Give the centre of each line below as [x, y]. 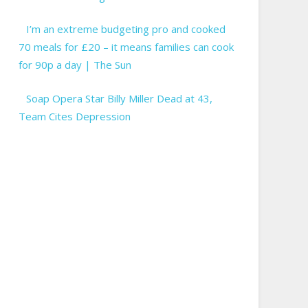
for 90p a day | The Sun [75, 65]
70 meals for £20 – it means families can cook [126, 47]
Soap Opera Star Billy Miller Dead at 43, [120, 98]
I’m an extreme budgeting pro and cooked [126, 29]
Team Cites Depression [74, 116]
